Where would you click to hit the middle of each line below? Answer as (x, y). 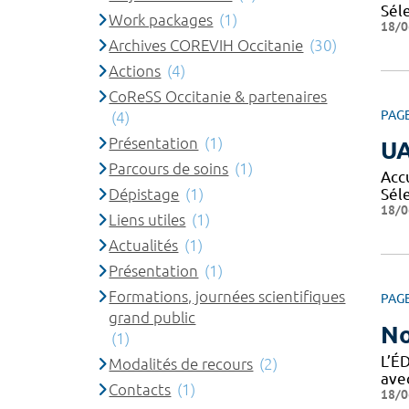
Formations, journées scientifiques (227, 296)
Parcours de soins (169, 168)
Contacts (140, 389)
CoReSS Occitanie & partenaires (218, 96)
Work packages (161, 19)
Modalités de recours (181, 363)
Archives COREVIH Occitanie (206, 45)
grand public (152, 317)
